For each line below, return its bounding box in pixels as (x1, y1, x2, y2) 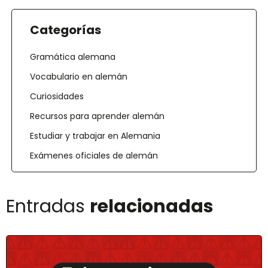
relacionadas (90, 193, 214, 219)
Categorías (29, 21, 101, 38)
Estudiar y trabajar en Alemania (29, 129, 160, 142)
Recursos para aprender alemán (29, 109, 165, 122)
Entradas (6, 193, 90, 219)
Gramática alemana (29, 50, 115, 63)
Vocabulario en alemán (29, 70, 127, 83)
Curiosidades (29, 90, 84, 102)
